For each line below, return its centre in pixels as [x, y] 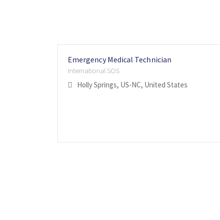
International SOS [94, 71]
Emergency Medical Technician [120, 60]
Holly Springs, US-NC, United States [132, 85]
